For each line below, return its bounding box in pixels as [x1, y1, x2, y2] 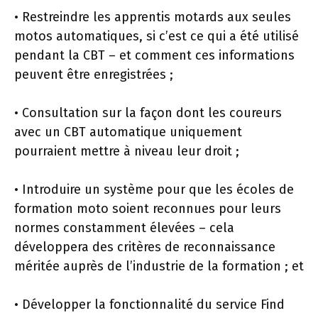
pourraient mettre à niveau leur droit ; [14, 143, 239, 159]
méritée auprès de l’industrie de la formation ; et [14, 258, 304, 274]
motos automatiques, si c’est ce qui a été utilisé [14, 28, 299, 44]
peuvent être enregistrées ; [14, 66, 173, 82]
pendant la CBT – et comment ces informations [14, 47, 295, 63]
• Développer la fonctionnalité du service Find [14, 296, 285, 312]
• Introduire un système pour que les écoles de [14, 181, 294, 197]
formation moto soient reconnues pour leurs [14, 200, 281, 216]
